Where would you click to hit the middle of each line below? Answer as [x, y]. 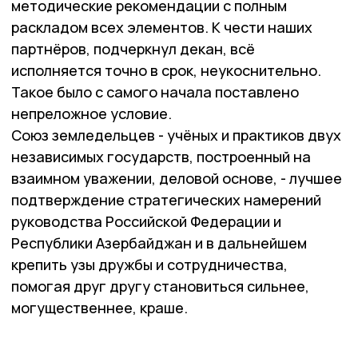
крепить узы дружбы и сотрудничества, [149, 265]
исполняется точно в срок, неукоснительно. [166, 70]
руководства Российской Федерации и [146, 221]
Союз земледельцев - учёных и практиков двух [176, 135]
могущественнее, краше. [99, 308]
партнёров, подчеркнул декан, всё [133, 49]
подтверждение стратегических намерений [166, 200]
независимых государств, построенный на [161, 157]
